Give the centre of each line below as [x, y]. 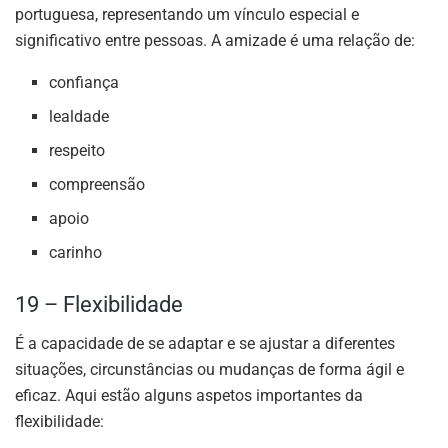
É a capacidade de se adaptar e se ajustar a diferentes [205, 344]
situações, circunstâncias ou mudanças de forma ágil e [209, 370]
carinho [76, 253]
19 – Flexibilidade [99, 305]
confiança [84, 83]
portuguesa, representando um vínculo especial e [187, 15]
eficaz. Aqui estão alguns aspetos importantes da [189, 396]
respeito [77, 151]
